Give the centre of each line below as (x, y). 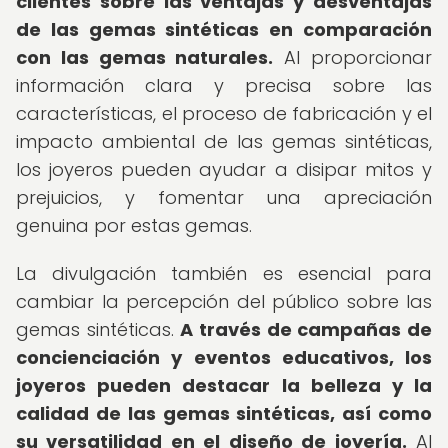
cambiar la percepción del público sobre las (224, 301)
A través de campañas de (306, 329)
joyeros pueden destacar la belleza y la (224, 385)
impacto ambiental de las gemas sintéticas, (224, 141)
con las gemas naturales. (145, 57)
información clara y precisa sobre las (224, 85)
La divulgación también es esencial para (224, 273)
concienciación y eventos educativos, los (224, 357)
